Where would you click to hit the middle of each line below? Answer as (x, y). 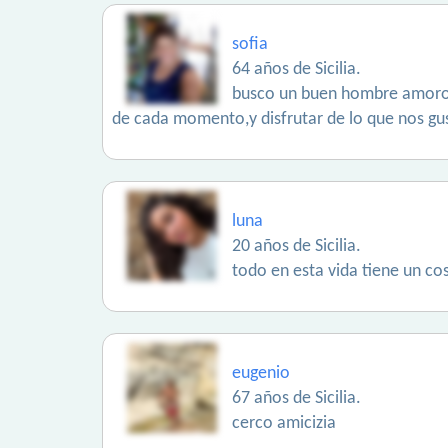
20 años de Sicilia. (296, 246)
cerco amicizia (284, 423)
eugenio (261, 373)
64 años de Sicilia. (296, 69)
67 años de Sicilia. (296, 398)
